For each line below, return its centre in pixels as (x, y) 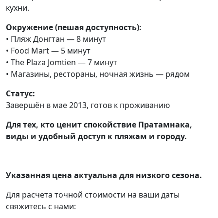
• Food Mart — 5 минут (48, 51)
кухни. (18, 8)
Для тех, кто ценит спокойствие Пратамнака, (99, 125)
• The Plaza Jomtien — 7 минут (62, 63)
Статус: (20, 94)
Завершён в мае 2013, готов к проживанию (88, 105)
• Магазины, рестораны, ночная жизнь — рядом (98, 74)
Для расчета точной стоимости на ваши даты (93, 195)
